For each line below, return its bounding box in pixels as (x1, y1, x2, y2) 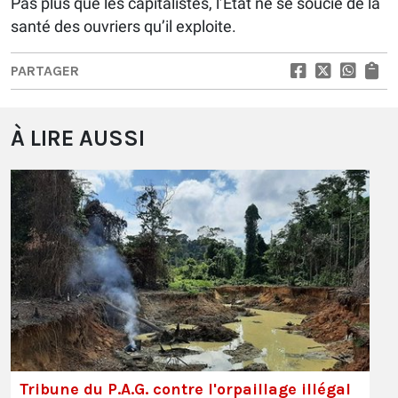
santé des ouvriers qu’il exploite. (11, 17, 236, 36)
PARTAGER (11, 62, 79, 80)
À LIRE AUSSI (11, 125, 145, 152)
